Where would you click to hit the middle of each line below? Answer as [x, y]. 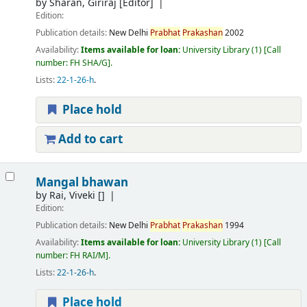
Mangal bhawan [82, 183]
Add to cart [89, 139]
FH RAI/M [87, 256]
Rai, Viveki [72, 196]
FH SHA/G [88, 63]
